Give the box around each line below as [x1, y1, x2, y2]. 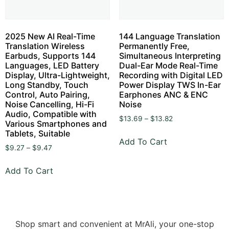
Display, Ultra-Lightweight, [5, 70, 110, 81]
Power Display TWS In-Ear [119, 80, 221, 90]
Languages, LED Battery [5, 60, 99, 71]
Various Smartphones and [5, 119, 107, 129]
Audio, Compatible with [5, 109, 97, 120]
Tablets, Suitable [5, 128, 70, 139]
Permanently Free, [119, 41, 190, 52]
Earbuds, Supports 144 [5, 51, 96, 61]
